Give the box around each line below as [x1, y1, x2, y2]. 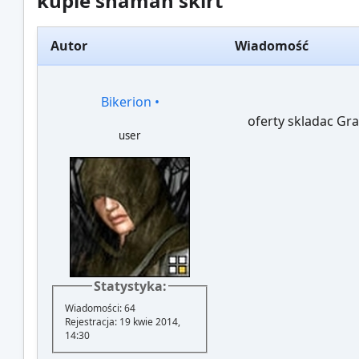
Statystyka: [93, 277, 167, 296]
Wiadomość [235, 37, 309, 55]
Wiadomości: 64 [65, 301, 136, 315]
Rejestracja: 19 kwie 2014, [65, 314, 181, 329]
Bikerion [100, 93, 151, 111]
